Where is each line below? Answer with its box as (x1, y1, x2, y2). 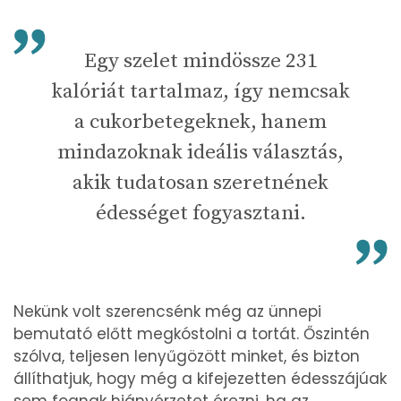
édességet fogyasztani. (95, 200, 306, 226)
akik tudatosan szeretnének (73, 169, 328, 196)
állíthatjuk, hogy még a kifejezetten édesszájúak (13, 367, 387, 389)
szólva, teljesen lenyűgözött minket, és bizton (13, 345, 360, 367)
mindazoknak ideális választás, (57, 139, 344, 166)
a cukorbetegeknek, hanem (74, 108, 327, 135)
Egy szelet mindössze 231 (83, 47, 318, 74)
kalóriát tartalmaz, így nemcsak (51, 78, 350, 105)
